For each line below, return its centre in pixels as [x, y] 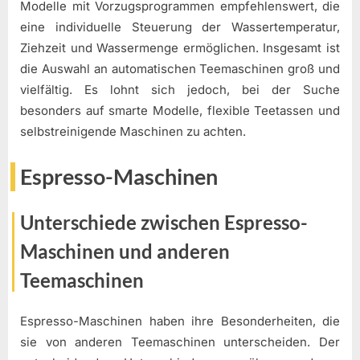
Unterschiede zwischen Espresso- [164, 223]
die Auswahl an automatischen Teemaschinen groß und [180, 69]
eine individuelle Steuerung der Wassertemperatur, [180, 27]
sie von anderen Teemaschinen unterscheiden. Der [180, 342]
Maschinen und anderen [125, 252]
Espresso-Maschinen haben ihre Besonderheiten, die [180, 321]
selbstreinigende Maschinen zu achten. [133, 132]
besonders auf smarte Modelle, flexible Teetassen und [180, 111]
